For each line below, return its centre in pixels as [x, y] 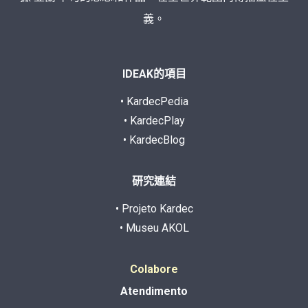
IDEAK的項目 [154, 74]
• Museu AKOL [154, 228]
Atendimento [154, 291]
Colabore [154, 269]
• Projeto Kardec [154, 208]
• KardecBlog [154, 140]
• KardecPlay [154, 120]
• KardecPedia [154, 101]
